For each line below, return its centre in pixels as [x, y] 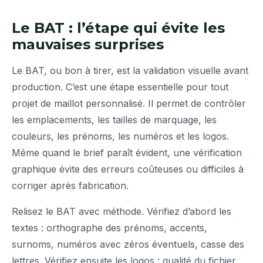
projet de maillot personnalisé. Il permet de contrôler [129, 104]
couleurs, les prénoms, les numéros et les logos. [120, 136]
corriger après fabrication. [70, 186]
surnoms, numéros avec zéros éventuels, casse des [128, 245]
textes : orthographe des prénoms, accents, [109, 228]
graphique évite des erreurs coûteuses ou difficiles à [128, 169]
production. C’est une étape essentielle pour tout [120, 87]
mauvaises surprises [88, 45]
